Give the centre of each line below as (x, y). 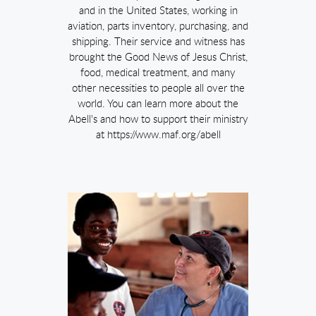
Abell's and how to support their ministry (158, 120)
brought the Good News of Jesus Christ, (158, 57)
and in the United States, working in (158, 11)
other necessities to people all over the (158, 89)
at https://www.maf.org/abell (158, 135)
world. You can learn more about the (158, 104)
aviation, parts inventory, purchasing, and (158, 26)
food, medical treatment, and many (158, 73)
